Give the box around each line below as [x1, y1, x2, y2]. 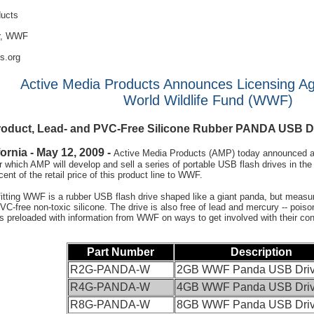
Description [230, 246, 292, 259]
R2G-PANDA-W [69, 264, 150, 276]
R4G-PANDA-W [69, 281, 150, 294]
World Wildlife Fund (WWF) [123, 93, 293, 108]
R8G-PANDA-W [69, 299, 150, 311]
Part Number [87, 246, 154, 259]
